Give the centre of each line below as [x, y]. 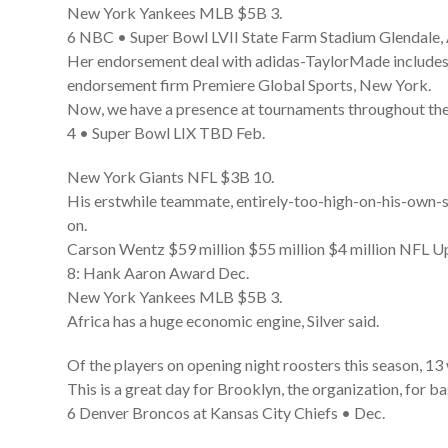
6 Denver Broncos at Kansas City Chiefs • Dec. [226, 412]
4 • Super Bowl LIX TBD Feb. [166, 132]
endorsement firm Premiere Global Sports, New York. [249, 84]
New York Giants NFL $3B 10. [171, 176]
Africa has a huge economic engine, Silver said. [223, 320]
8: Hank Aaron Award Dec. [158, 272]
